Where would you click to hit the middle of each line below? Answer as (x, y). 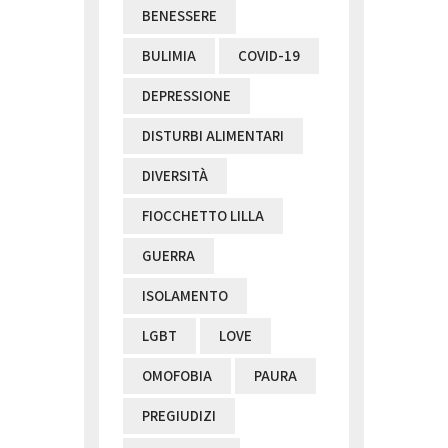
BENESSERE (179, 15)
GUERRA (168, 255)
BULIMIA (169, 55)
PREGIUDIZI (179, 415)
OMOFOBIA (177, 375)
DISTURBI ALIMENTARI (213, 135)
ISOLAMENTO (185, 295)
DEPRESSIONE (186, 95)
